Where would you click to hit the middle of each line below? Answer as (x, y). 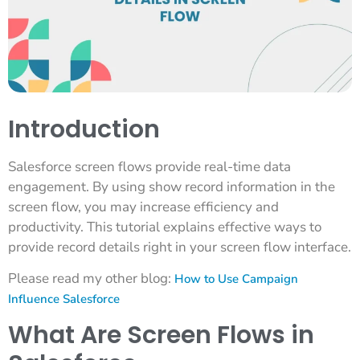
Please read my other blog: (91, 279)
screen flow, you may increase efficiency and (143, 207)
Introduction (84, 129)
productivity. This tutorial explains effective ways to (165, 227)
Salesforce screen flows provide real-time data (149, 166)
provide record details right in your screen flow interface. (180, 247)
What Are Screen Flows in (161, 335)
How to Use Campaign (236, 279)
